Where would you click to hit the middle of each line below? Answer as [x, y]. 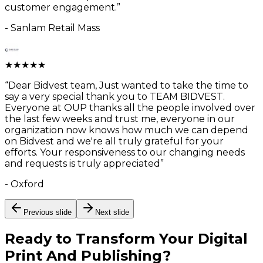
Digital [223, 238]
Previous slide [48, 212]
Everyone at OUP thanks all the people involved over [130, 107]
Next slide [112, 212]
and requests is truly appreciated [82, 163]
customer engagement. [61, 7]
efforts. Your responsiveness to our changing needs [125, 152]
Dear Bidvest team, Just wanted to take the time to [128, 85]
